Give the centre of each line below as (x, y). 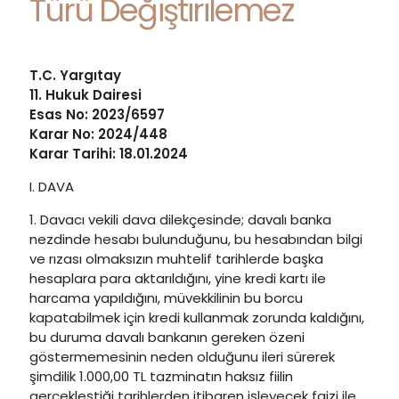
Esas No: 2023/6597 (97, 114)
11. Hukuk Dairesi (85, 95)
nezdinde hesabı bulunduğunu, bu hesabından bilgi (196, 239)
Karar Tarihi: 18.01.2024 (109, 154)
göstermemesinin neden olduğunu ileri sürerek (182, 357)
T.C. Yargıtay (75, 75)
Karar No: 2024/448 (98, 134)
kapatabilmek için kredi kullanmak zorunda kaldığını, (197, 318)
